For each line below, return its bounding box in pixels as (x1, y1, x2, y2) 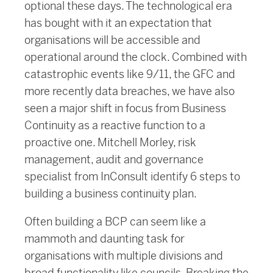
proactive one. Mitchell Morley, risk (24, 135, 196, 150)
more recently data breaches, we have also (24, 84, 235, 99)
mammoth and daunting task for (24, 232, 185, 246)
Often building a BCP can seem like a (24, 214, 206, 229)
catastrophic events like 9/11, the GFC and (24, 67, 235, 82)
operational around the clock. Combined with (24, 50, 247, 65)
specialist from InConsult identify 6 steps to (24, 169, 240, 184)
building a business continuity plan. (24, 186, 197, 201)
